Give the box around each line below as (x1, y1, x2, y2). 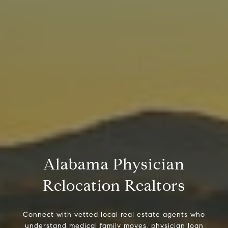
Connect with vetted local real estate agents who (23, 210, 205, 219)
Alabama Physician (43, 155, 185, 174)
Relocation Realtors (43, 176, 185, 195)
